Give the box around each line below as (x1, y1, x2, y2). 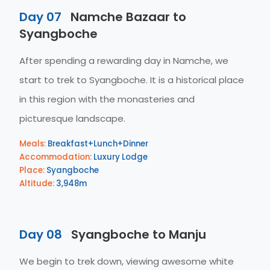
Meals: (19, 138, 46, 149)
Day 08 (19, 226, 62, 243)
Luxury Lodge (92, 151, 148, 163)
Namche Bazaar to (67, 8, 186, 25)
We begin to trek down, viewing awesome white (19, 255, 234, 268)
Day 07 (19, 8, 61, 25)
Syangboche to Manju (68, 226, 206, 243)
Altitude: (19, 178, 54, 189)
